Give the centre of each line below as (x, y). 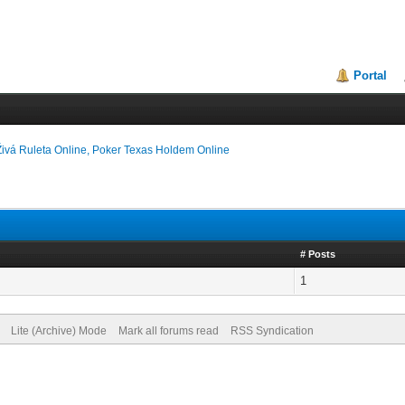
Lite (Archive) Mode (58, 331)
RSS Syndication (272, 331)
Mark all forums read (168, 331)
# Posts (318, 254)
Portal (371, 75)
